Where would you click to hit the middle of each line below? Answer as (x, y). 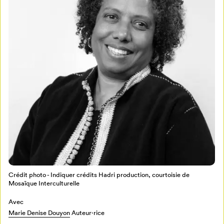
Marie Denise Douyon (39, 213)
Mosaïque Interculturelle (44, 183)
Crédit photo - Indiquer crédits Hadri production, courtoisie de (99, 175)
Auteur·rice (87, 213)
